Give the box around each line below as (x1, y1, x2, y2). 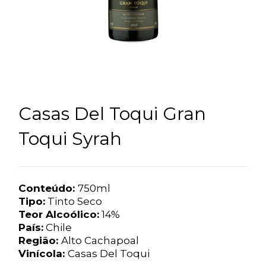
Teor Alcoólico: (18, 208, 99, 220)
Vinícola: (18, 247, 68, 259)
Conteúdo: (18, 182, 78, 194)
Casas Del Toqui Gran (18, 102, 206, 125)
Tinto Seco (45, 195, 102, 207)
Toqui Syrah (18, 127, 122, 150)
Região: (18, 234, 61, 246)
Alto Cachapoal (61, 234, 139, 246)
